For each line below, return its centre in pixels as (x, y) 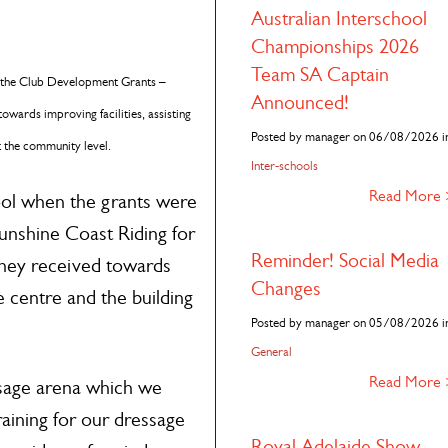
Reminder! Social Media (344, 260)
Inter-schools (284, 165)
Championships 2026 (334, 46)
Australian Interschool (338, 18)
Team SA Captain (319, 74)
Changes (285, 288)
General (271, 351)
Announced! (299, 102)
